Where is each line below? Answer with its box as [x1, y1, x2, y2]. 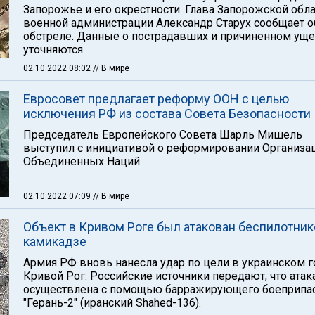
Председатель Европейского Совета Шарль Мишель [23, 128, 302, 141]
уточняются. [23, 43, 85, 56]
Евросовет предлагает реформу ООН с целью [23, 91, 289, 106]
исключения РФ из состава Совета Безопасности [23, 106, 311, 121]
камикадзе [23, 234, 86, 249]
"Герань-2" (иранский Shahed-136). [23, 296, 201, 309]
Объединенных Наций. [23, 155, 142, 168]
